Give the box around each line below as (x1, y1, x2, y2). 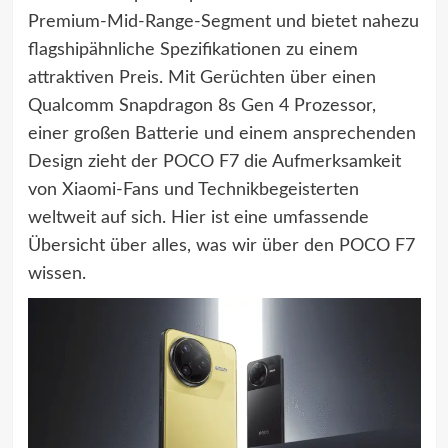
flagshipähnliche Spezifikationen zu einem (27, 41, 358, 59)
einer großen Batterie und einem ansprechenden (27, 125, 416, 143)
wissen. (27, 265, 86, 283)
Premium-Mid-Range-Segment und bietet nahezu (27, 13, 419, 31)
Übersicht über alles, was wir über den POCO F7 (27, 237, 415, 255)
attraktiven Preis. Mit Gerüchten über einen (27, 69, 376, 87)
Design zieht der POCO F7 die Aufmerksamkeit (27, 153, 401, 171)
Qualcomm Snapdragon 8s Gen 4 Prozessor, (27, 97, 376, 115)
